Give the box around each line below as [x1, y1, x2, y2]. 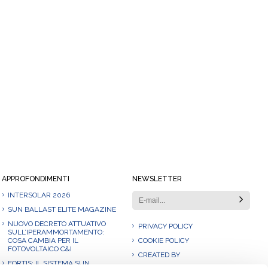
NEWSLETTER [132, 175, 182, 183]
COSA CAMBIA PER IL [8, 236, 79, 245]
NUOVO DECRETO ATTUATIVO [8, 220, 106, 228]
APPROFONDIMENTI [2, 175, 70, 183]
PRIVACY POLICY [138, 222, 193, 230]
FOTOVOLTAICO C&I [8, 245, 72, 253]
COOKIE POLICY [138, 236, 189, 245]
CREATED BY [138, 251, 180, 259]
